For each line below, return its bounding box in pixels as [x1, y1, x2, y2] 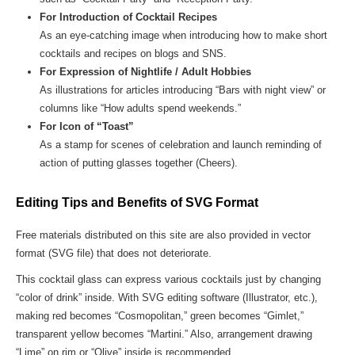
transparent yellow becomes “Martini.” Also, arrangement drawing [16, 328, 312, 340]
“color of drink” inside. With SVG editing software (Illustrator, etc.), [16, 292, 318, 303]
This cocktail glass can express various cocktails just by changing [16, 273, 321, 285]
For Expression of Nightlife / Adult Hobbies [40, 66, 251, 78]
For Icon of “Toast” [40, 120, 134, 132]
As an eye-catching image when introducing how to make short [40, 29, 327, 41]
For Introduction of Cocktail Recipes [40, 11, 217, 23]
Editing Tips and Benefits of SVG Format [16, 196, 258, 209]
